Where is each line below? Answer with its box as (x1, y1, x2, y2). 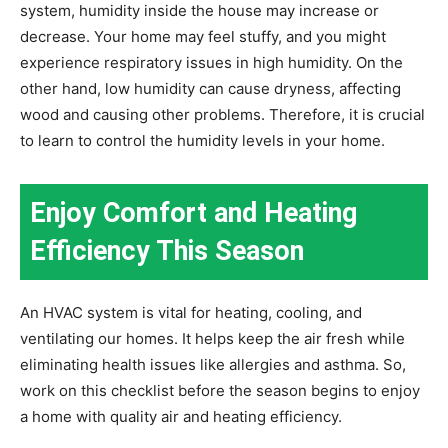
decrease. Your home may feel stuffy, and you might (20, 26, 386, 46)
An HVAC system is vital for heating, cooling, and (20, 302, 362, 322)
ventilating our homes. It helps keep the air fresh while (20, 328, 405, 348)
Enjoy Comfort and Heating (30, 196, 357, 229)
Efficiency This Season (30, 234, 304, 267)
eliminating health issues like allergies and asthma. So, (20, 354, 406, 374)
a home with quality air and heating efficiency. (20, 406, 342, 426)
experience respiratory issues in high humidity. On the (20, 52, 403, 72)
